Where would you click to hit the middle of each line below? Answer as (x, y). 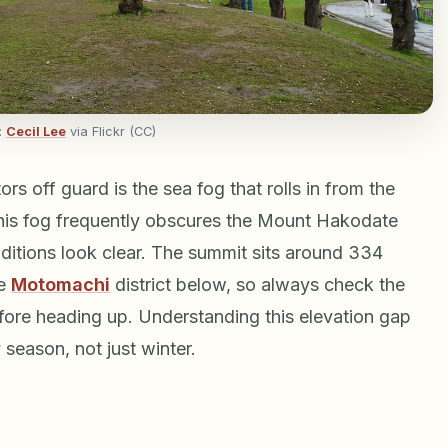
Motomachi (61, 284)
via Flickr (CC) (111, 131)
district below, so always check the (258, 284)
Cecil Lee (36, 131)
